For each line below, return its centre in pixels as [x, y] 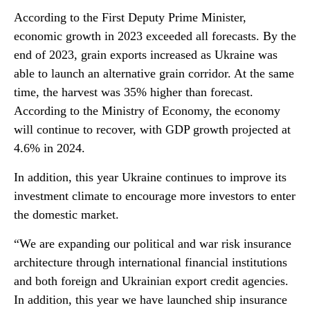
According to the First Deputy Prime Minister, [130, 17]
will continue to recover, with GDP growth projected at [152, 129]
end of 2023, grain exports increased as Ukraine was [146, 55]
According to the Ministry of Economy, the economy [147, 111]
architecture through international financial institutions [151, 262]
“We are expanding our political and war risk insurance [153, 244]
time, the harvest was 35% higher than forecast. [134, 92]
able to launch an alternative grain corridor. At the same [154, 73]
